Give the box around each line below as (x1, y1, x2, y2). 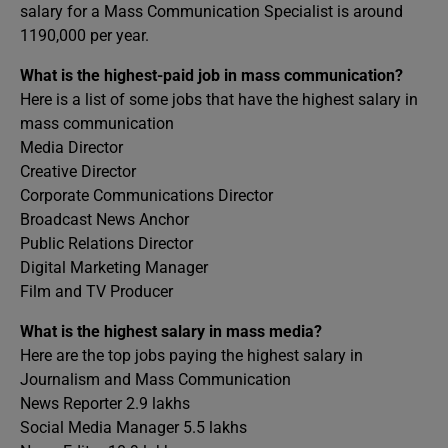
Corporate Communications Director (20, 186, 273, 206)
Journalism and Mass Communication (20, 370, 291, 390)
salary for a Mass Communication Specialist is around (20, 2, 403, 22)
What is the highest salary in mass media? (20, 322, 322, 342)
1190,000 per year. (20, 26, 149, 46)
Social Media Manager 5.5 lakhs (20, 418, 247, 438)
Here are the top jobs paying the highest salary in (20, 346, 363, 366)
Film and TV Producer (20, 282, 173, 302)
